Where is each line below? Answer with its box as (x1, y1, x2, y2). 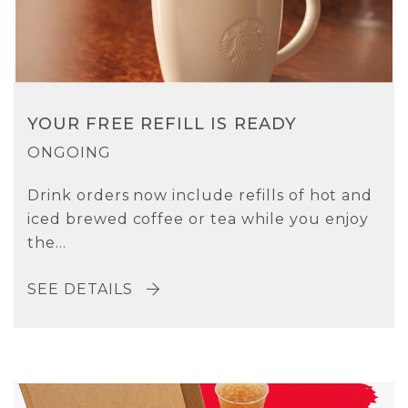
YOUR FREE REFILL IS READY (27, 114, 297, 135)
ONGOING (27, 144, 111, 162)
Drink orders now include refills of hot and (27, 187, 373, 205)
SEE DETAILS (27, 280, 138, 299)
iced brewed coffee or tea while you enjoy (27, 210, 370, 229)
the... (27, 234, 66, 252)
